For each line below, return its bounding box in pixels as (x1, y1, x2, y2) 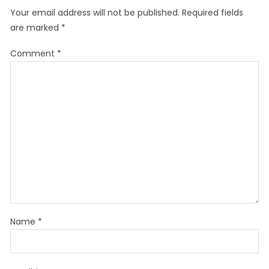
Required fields (181, 6, 243, 19)
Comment (10, 47, 57, 60)
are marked (10, 21, 61, 34)
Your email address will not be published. (10, 6, 180, 19)
